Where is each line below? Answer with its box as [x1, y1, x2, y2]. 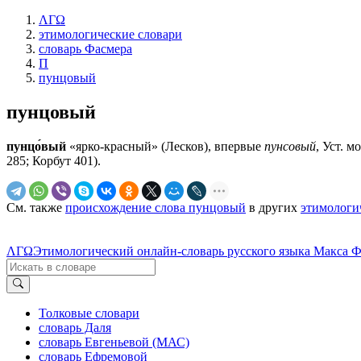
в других [246, 200, 301, 214]
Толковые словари [39, 306, 139, 321]
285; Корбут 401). [6, 153, 101, 168]
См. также [6, 200, 65, 214]
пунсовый [264, 139, 316, 153]
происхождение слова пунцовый [65, 200, 246, 214]
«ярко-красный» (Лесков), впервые [66, 139, 264, 153]
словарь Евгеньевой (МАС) [39, 335, 189, 350]
